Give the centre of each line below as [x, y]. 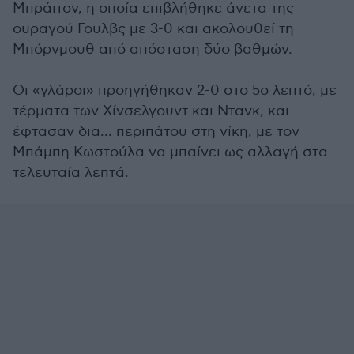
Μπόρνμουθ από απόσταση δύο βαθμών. [153, 49]
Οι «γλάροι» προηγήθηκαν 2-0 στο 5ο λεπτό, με [175, 90]
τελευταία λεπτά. [71, 173]
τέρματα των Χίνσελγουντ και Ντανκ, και [151, 111]
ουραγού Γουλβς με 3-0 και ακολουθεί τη [153, 29]
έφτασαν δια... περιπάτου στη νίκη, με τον [156, 132]
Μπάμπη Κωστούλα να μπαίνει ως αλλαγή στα [170, 152]
